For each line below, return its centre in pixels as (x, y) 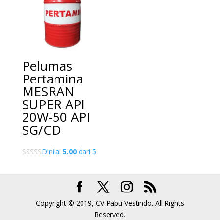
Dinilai (52, 151)
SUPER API (53, 104)
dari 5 (86, 151)
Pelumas (47, 66)
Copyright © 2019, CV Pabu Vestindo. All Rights (110, 203)
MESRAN (48, 91)
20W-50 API (56, 117)
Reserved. (110, 214)
